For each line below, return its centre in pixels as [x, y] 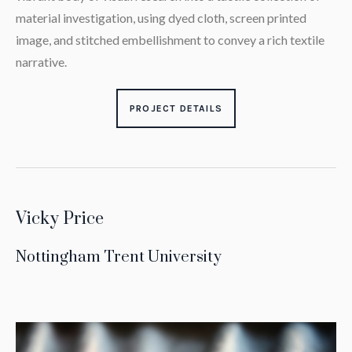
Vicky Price [59, 219]
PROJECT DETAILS [176, 109]
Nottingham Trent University [118, 258]
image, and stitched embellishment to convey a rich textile [170, 40]
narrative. [41, 62]
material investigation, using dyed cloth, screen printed [161, 18]
